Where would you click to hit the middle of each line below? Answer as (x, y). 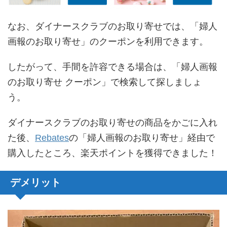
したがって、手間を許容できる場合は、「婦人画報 (112, 67)
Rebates (52, 138)
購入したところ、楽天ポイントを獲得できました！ (112, 153)
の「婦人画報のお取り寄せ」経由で (142, 138)
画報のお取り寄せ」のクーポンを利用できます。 (108, 42)
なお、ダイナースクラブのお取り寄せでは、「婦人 (112, 27)
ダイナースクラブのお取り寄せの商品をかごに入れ (112, 123)
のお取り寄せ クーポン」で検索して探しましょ (105, 82)
